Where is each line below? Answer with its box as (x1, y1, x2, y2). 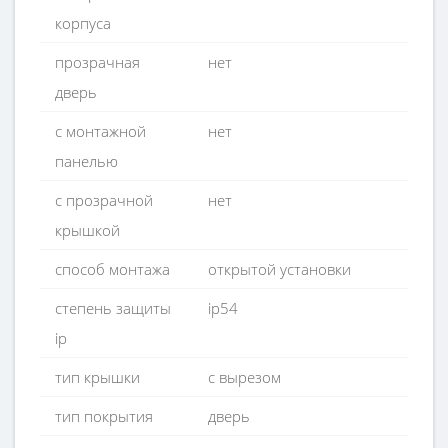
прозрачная (55, 52, 140, 72)
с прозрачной (55, 190, 153, 210)
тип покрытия (55, 406, 153, 426)
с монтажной (55, 121, 146, 141)
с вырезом (208, 367, 282, 387)
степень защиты (55, 298, 171, 318)
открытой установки (208, 259, 352, 279)
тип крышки (55, 367, 140, 387)
